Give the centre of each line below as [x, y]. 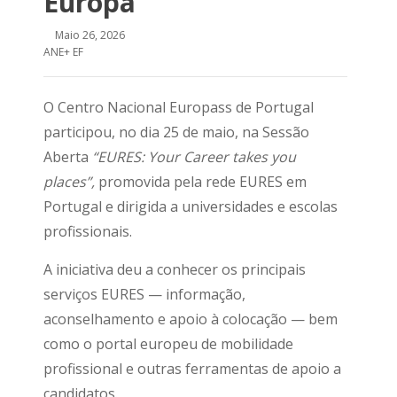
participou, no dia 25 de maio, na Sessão [176, 132]
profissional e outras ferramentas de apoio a [192, 369]
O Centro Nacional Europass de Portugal [179, 107]
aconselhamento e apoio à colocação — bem [191, 319]
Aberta [68, 157]
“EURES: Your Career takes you [194, 157]
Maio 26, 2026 [90, 35]
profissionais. [88, 231]
